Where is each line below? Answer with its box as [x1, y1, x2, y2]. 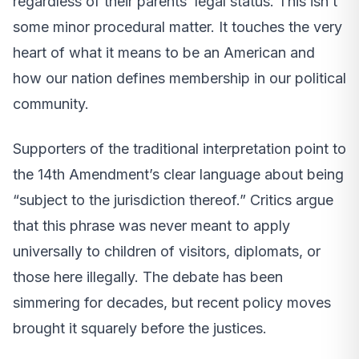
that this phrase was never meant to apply [13, 216, 290, 234]
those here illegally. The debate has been [13, 268, 283, 285]
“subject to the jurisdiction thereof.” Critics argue [13, 191, 333, 208]
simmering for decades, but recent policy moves [13, 293, 331, 311]
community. [13, 95, 89, 112]
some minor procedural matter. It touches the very [13, 18, 342, 35]
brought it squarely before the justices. [13, 319, 267, 337]
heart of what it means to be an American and [13, 43, 315, 61]
